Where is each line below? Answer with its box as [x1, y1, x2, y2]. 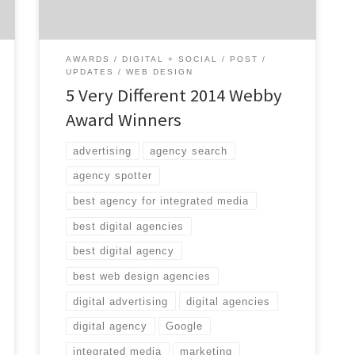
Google [166, 320, 204, 333]
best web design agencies [73, 269, 212, 282]
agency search [150, 144, 228, 157]
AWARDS [66, 55, 111, 64]
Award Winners [66, 109, 182, 132]
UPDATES [66, 67, 115, 77]
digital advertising [73, 295, 169, 307]
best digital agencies [73, 219, 185, 232]
